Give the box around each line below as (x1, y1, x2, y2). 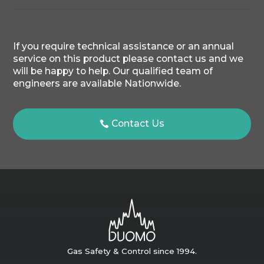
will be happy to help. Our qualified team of (13, 65, 213, 77)
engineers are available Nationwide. (13, 78, 181, 90)
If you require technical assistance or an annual (13, 41, 235, 52)
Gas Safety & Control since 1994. (67, 246, 197, 256)
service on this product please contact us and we (13, 53, 244, 65)
